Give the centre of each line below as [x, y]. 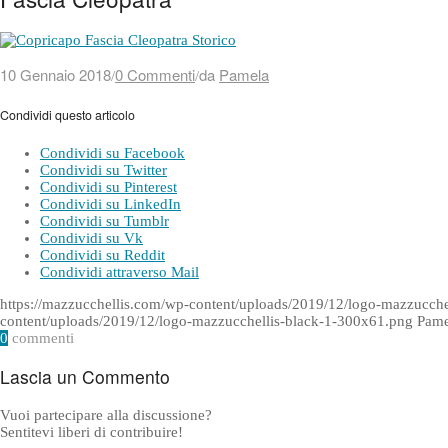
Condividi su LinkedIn [110, 203]
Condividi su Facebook [112, 152]
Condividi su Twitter [103, 169]
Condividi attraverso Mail [119, 271]
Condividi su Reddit [102, 254]
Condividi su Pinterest [108, 186]
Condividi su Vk [91, 237]
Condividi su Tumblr [104, 220]
